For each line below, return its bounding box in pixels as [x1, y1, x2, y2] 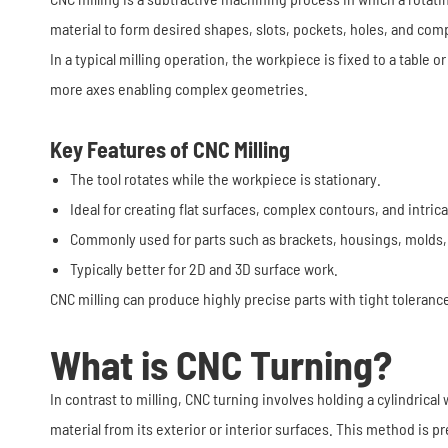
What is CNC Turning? [50, 340, 392, 388]
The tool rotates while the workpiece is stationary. [70, 169, 381, 188]
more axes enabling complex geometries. [50, 79, 308, 98]
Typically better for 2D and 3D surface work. [70, 259, 338, 278]
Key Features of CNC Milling [50, 136, 290, 162]
